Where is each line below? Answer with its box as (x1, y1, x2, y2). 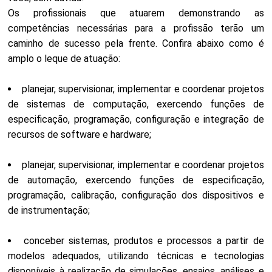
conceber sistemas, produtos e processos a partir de (23, 235, 264, 246)
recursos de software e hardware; (8, 129, 152, 140)
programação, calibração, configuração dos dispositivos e (8, 189, 264, 201)
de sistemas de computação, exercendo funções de (8, 98, 264, 110)
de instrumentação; (8, 205, 90, 216)
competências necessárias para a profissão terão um (8, 22, 264, 34)
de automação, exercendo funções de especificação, (8, 174, 264, 186)
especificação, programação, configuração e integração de (8, 114, 264, 125)
